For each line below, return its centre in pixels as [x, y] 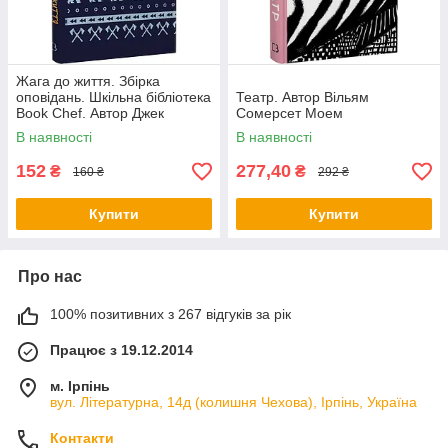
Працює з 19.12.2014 [121, 350]
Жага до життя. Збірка [88, 81]
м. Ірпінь [80, 386]
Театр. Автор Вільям [302, 97]
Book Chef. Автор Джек [90, 113]
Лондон [40, 129]
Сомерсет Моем [289, 113]
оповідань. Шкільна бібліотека [113, 97]
